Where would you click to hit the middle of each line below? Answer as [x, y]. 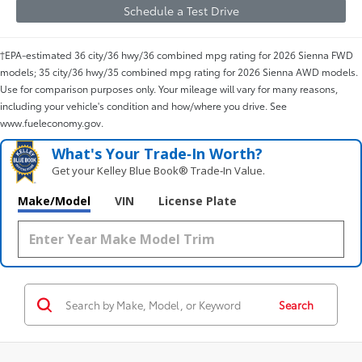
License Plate [198, 201]
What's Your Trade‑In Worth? [158, 154]
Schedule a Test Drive [181, 10]
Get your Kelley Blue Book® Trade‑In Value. [159, 171]
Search [296, 305]
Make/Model [54, 201]
